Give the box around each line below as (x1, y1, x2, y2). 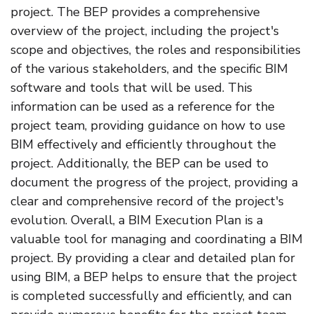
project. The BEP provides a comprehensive (11, 4, 260, 21)
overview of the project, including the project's (11, 22, 279, 40)
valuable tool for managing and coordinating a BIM (11, 231, 303, 248)
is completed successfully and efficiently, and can (11, 287, 292, 305)
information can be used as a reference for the (11, 98, 275, 116)
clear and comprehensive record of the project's (11, 193, 284, 210)
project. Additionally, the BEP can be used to (11, 155, 268, 172)
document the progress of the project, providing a (11, 174, 298, 191)
